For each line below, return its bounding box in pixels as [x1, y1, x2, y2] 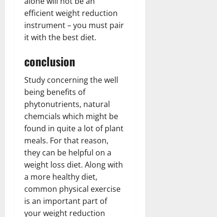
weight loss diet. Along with [24, 159, 123, 170]
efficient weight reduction [24, 7, 118, 18]
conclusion [24, 52, 75, 70]
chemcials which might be [24, 110, 118, 122]
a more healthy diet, [24, 171, 97, 182]
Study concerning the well [24, 74, 118, 85]
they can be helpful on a [24, 147, 111, 158]
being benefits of [24, 86, 85, 97]
